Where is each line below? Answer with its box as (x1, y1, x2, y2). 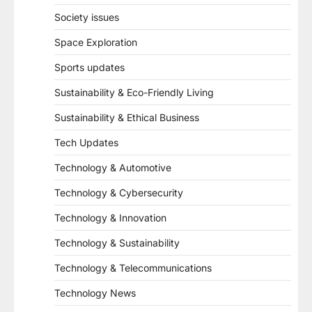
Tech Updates (54, 136, 118, 148)
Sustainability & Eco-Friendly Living (54, 86, 214, 98)
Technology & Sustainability (54, 237, 180, 249)
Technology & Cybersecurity (54, 187, 183, 198)
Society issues (54, 11, 119, 23)
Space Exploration (54, 36, 137, 48)
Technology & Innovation (54, 212, 166, 224)
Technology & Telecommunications (54, 262, 212, 274)
